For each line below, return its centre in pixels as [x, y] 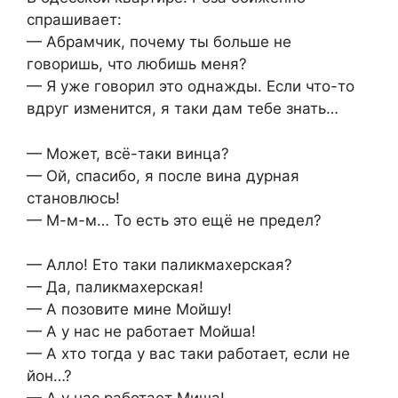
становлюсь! [73, 198]
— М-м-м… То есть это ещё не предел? [174, 220]
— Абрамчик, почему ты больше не [159, 42]
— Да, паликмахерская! [115, 287]
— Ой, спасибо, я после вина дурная [163, 175]
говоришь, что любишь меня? [137, 64]
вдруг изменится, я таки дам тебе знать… [183, 109]
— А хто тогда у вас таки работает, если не [188, 354]
